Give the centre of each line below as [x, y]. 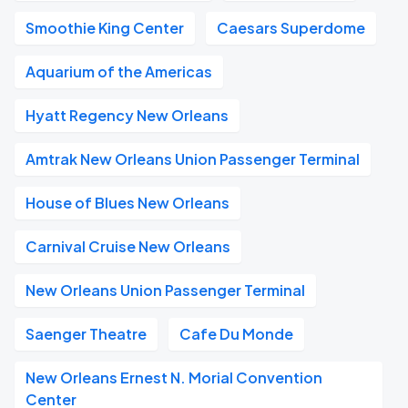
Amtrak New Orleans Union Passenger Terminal [193, 159]
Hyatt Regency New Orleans [127, 115]
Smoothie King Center [105, 28]
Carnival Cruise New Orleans [128, 246]
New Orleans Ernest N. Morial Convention [174, 377]
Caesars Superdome [291, 28]
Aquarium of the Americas [119, 71]
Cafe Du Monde [236, 334]
